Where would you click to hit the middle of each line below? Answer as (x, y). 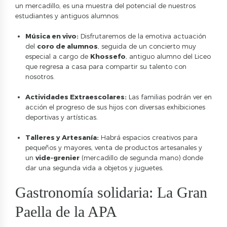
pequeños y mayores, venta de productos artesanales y (114, 147)
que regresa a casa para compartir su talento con (106, 66)
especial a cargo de (58, 56)
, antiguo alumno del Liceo (168, 56)
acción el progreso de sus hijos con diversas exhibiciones (115, 107)
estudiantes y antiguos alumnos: (67, 15)
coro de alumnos (67, 46)
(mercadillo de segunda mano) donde (141, 157)
